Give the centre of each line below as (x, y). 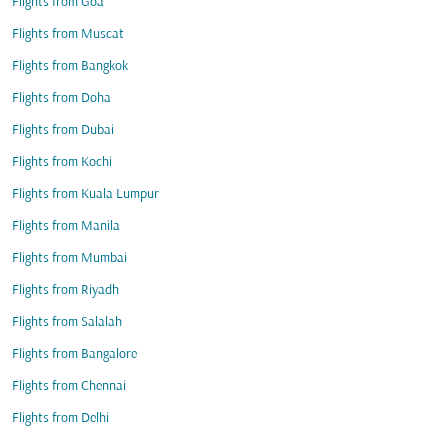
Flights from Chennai (69, 386)
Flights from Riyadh (65, 290)
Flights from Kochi (62, 162)
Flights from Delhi (60, 418)
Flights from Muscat (68, 34)
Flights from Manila (66, 226)
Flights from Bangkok (70, 66)
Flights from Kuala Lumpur (85, 194)
